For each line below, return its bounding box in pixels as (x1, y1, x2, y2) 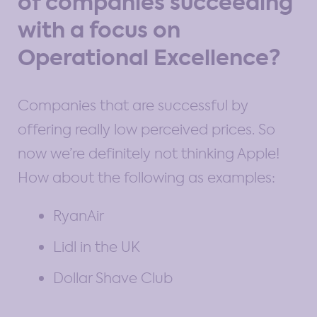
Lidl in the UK (53, 237, 140, 256)
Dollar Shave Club (53, 268, 173, 287)
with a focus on (18, 15, 180, 45)
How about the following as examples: (18, 168, 275, 187)
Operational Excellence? (18, 42, 281, 73)
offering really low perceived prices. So (18, 120, 275, 139)
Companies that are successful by (18, 96, 248, 115)
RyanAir (53, 206, 104, 225)
